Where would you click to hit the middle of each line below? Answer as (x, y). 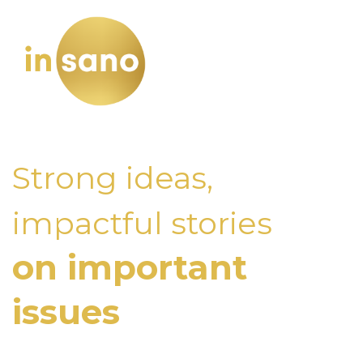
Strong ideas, (113, 178)
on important (130, 267)
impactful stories (142, 223)
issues (66, 312)
